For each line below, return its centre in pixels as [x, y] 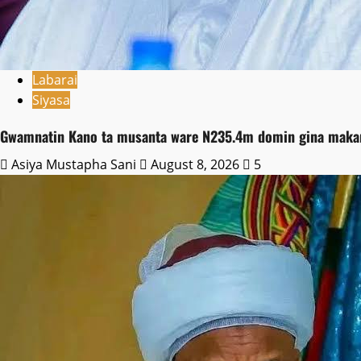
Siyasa [51, 100]
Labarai [55, 80]
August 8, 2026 [195, 165]
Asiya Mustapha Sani [75, 165]
